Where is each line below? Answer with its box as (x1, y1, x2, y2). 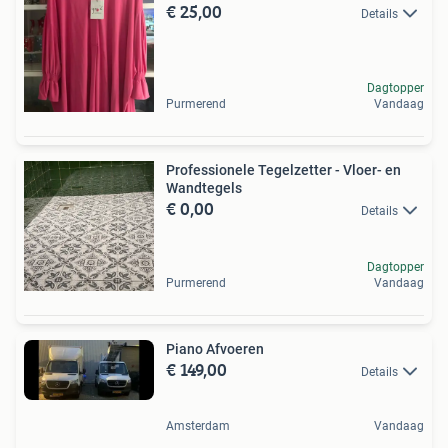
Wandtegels (166, 179, 242, 196)
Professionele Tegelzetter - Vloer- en (166, 161, 401, 178)
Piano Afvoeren (166, 340, 264, 357)
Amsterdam (166, 418, 230, 433)
